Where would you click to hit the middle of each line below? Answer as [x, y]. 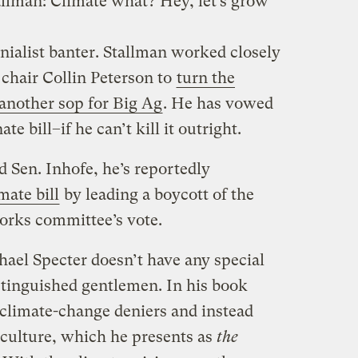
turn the [205, 78]
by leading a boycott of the [157, 194]
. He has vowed [218, 103]
